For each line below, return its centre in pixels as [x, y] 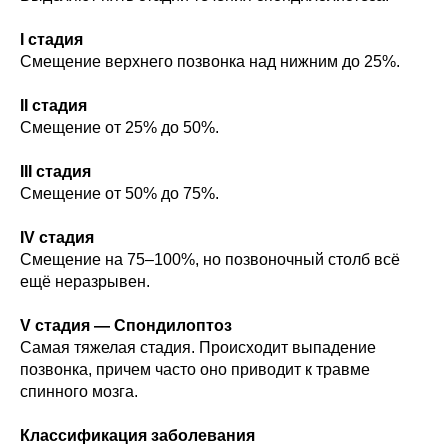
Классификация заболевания [137, 436]
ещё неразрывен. [85, 282]
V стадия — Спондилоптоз [126, 326]
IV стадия [57, 238]
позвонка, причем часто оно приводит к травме [195, 370]
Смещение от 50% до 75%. [119, 194]
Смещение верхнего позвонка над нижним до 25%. [210, 62]
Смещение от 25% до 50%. [119, 128]
